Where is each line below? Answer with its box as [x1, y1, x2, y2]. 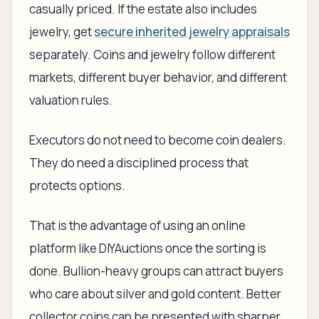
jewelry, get [29, 23, 94, 40]
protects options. [29, 177, 125, 194]
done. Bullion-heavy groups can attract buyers [29, 263, 283, 279]
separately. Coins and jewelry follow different [29, 46, 276, 63]
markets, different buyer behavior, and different [29, 69, 287, 85]
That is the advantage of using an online [29, 217, 246, 234]
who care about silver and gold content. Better [29, 286, 281, 302]
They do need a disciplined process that [29, 155, 249, 171]
